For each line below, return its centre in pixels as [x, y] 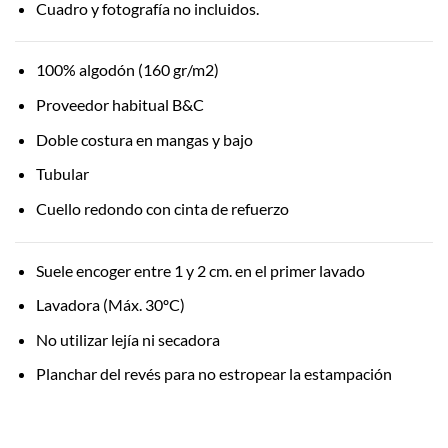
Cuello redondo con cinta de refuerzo [162, 208]
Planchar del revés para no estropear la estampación [213, 374]
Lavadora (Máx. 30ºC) [110, 305]
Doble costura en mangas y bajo [144, 139]
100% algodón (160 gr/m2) [127, 70]
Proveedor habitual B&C [119, 104]
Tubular [62, 174]
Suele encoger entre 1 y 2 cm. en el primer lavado [200, 270]
